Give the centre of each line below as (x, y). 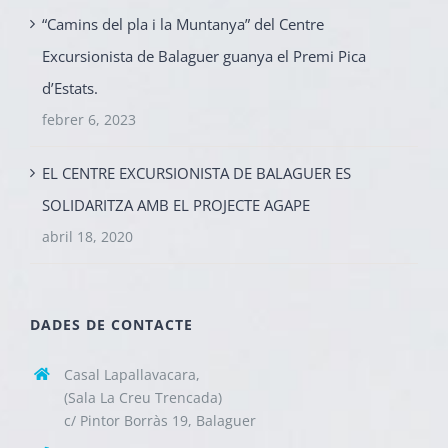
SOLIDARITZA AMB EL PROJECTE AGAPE (176, 205)
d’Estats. (70, 88)
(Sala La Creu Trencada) (142, 398)
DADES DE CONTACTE (111, 325)
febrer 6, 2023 (89, 120)
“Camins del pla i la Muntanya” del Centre (183, 24)
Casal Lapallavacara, (131, 375)
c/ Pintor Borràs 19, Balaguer (159, 421)
